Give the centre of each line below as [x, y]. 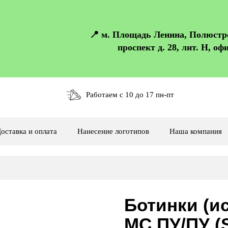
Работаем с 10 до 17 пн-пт [130, 95]
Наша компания [196, 131]
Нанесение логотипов [113, 131]
